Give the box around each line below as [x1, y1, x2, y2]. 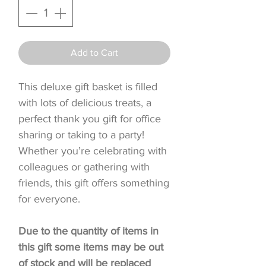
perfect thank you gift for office [18, 112, 161, 125]
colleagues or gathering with [18, 160, 150, 173]
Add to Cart [71, 47, 118, 58]
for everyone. [18, 192, 80, 205]
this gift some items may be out [18, 240, 163, 253]
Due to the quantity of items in [18, 224, 159, 237]
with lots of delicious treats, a [18, 96, 151, 109]
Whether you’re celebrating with [18, 144, 167, 157]
